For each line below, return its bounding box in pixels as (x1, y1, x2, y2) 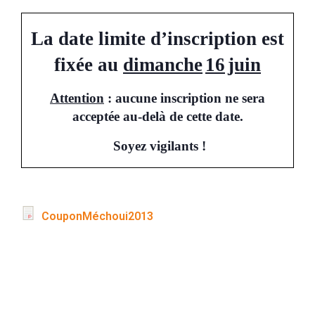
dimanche (123, 53, 202, 75)
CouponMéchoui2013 (39, 210, 153, 224)
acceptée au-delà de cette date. (72, 108, 243, 124)
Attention (50, 90, 104, 105)
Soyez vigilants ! (112, 138, 206, 153)
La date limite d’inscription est (31, 27, 284, 49)
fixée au (54, 53, 123, 75)
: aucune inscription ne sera (104, 90, 265, 105)
